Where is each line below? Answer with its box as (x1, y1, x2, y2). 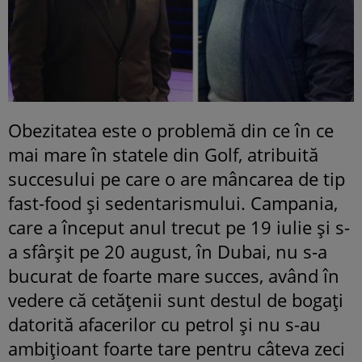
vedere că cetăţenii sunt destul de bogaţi (8, 287, 343, 312)
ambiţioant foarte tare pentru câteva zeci (8, 335, 345, 360)
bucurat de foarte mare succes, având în (8, 263, 339, 288)
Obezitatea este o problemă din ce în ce (8, 117, 334, 142)
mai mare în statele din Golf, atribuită (8, 141, 318, 166)
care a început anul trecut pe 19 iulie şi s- (8, 214, 350, 239)
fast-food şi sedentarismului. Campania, (8, 190, 338, 215)
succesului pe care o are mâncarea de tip (8, 166, 345, 191)
